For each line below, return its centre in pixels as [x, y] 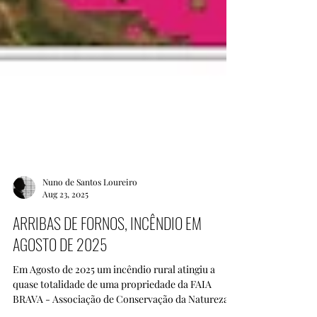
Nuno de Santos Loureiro [90, 238]
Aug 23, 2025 [65, 250]
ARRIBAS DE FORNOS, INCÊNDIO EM [107, 279]
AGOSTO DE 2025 [60, 301]
